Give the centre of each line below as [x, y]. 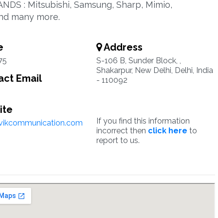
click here [167, 131]
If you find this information [143, 121]
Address [122, 47]
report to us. [118, 140]
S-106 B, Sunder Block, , [138, 61]
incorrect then [122, 131]
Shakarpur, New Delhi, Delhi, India [154, 70]
